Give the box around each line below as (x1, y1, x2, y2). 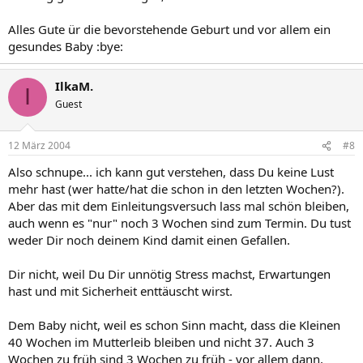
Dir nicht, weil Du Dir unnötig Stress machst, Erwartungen (8, 266, 331, 282)
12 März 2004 (8, 139, 70, 152)
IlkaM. (55, 77, 93, 94)
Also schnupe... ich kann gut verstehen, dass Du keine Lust (8, 164, 334, 180)
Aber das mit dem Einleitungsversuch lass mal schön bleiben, (8, 198, 349, 214)
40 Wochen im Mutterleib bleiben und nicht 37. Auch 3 (8, 334, 314, 350)
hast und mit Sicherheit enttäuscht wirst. (8, 283, 233, 299)
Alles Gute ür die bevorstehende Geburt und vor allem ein (8, 20, 331, 37)
